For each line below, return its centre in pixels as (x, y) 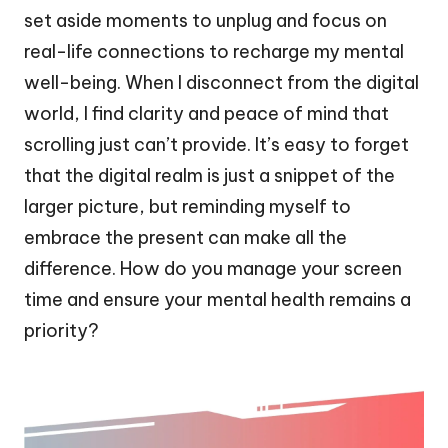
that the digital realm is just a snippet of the (209, 175)
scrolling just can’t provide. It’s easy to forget (216, 144)
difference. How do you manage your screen (213, 268)
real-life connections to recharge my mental (214, 51)
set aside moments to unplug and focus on (205, 20)
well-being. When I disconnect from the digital (221, 82)
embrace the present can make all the (185, 237)
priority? (61, 330)
